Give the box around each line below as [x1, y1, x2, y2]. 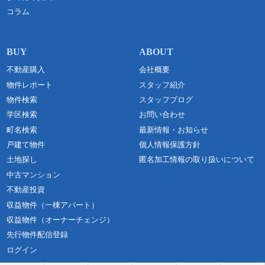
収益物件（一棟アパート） [7, 200, 99, 209]
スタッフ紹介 [139, 80, 186, 89]
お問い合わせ [139, 110, 186, 119]
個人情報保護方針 [139, 140, 201, 150]
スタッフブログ [139, 95, 193, 104]
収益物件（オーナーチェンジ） [7, 215, 115, 224]
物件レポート [7, 80, 53, 89]
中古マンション [7, 170, 61, 179]
